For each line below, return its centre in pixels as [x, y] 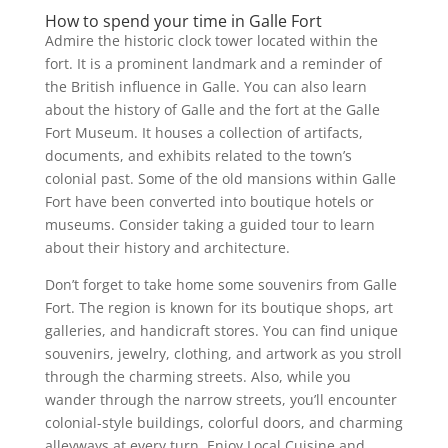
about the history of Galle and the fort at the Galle [212, 109]
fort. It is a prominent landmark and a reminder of [213, 63]
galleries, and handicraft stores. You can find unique [221, 330]
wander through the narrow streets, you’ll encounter [220, 399]
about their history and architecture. [167, 247]
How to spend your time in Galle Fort [183, 21]
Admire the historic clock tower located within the [211, 40]
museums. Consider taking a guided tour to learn [209, 224]
